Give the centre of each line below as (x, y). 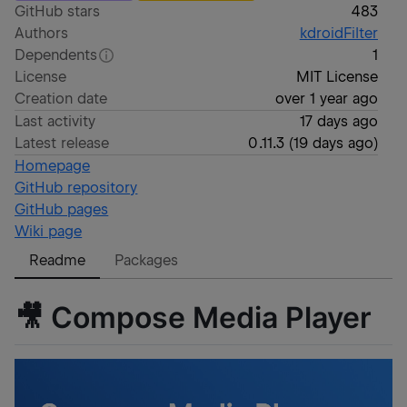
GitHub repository (76, 188)
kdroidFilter (338, 33)
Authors (42, 33)
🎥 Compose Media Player (193, 317)
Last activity (55, 121)
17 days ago (338, 121)
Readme (58, 260)
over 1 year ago (326, 99)
